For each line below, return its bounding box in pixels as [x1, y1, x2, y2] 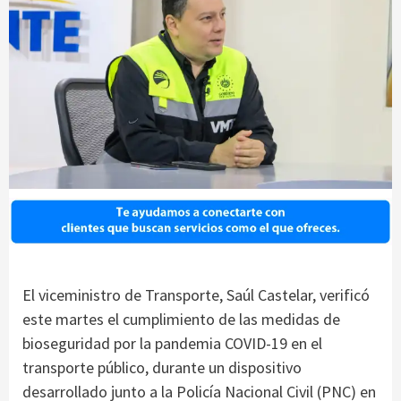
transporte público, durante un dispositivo [22, 357, 302, 379]
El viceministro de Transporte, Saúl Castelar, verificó [22, 285, 370, 306]
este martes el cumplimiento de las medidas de [22, 309, 340, 330]
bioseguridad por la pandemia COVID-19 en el [22, 333, 322, 354]
